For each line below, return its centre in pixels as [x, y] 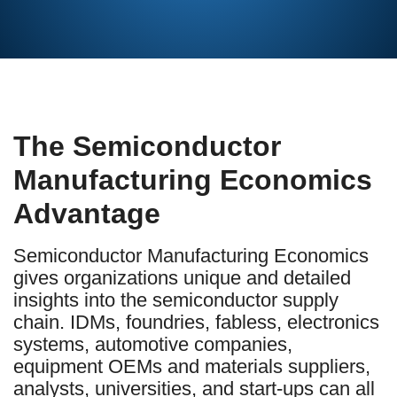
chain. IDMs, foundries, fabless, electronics [196, 322]
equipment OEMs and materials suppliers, [192, 366]
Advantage [87, 213]
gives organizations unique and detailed [182, 277]
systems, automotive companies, [153, 344]
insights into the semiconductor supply [176, 300]
